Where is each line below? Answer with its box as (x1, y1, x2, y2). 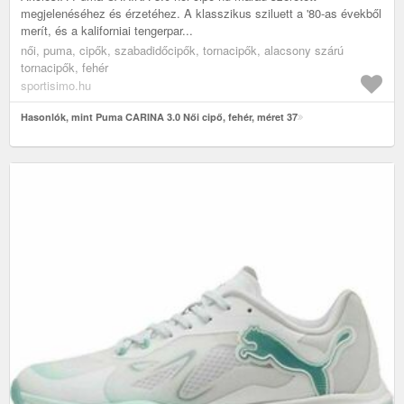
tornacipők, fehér (21, 58, 108, 76)
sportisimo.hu (21, 76, 91, 94)
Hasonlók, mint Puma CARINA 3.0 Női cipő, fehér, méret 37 (21, 109, 298, 124)
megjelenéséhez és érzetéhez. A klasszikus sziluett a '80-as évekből (21, 4, 381, 22)
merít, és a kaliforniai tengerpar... (21, 21, 193, 39)
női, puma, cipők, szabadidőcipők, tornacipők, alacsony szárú (21, 41, 344, 59)
